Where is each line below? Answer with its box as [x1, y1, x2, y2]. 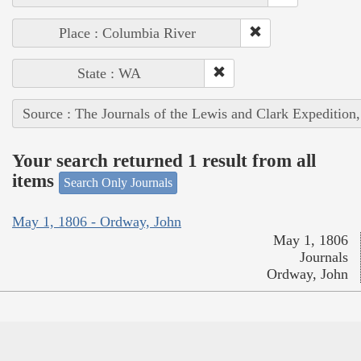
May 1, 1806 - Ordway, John [12, 214, 181, 230]
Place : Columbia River [58, 24, 196, 41]
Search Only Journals [64, 175, 172, 189]
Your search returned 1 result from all [12, 151, 316, 172]
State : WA [77, 64, 141, 81]
